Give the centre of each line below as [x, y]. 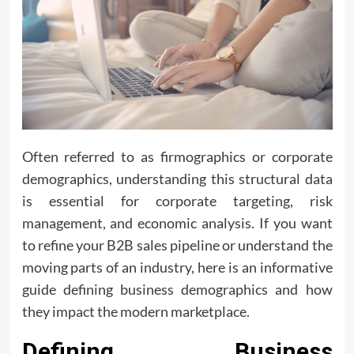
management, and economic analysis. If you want [177, 223]
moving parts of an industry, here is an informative [177, 267]
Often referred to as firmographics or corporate [177, 156]
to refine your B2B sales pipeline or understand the [177, 245]
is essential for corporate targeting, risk [177, 201]
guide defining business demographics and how [177, 289]
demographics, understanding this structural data [177, 179]
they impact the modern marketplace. [136, 311]
